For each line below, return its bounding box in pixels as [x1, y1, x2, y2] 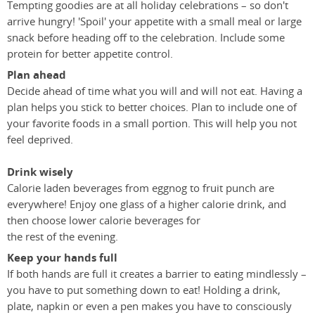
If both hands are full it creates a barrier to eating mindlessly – [7, 266, 307, 282]
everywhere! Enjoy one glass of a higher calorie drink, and [7, 197, 286, 212]
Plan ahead [7, 67, 66, 83]
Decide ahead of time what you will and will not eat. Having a [7, 84, 302, 99]
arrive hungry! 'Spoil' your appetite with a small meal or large [7, 14, 302, 30]
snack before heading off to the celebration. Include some [7, 30, 285, 46]
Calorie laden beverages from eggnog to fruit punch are [7, 181, 274, 196]
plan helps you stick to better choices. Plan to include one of [7, 100, 297, 115]
